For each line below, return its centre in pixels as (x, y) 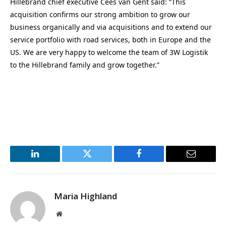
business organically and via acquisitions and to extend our (111, 27)
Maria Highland (86, 196)
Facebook (156, 161)
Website (73, 213)
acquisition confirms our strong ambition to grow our (100, 14)
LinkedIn (51, 161)
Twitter (99, 161)
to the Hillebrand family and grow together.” (85, 65)
